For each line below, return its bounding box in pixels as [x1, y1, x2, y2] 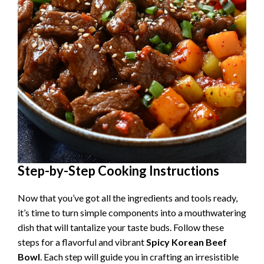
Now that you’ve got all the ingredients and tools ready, [18, 192, 237, 204]
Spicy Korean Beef [146, 236, 227, 248]
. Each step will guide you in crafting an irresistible [40, 251, 239, 263]
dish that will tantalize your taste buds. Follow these [18, 222, 224, 233]
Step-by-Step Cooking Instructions [18, 163, 219, 179]
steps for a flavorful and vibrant [18, 236, 146, 248]
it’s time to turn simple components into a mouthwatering [18, 207, 246, 219]
